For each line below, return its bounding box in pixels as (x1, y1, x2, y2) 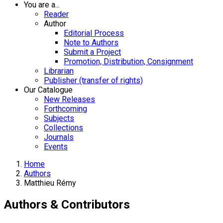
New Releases (44, 95, 95, 104)
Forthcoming (44, 104, 87, 113)
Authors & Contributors (4, 197, 130, 212)
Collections (44, 123, 83, 132)
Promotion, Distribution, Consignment (64, 57, 193, 66)
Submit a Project (64, 47, 121, 57)
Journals (44, 132, 74, 142)
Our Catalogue (24, 85, 73, 95)
